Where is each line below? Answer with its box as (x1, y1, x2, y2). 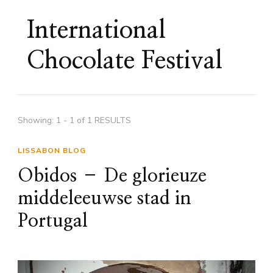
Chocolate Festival (27, 48, 222, 73)
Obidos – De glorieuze (18, 166, 207, 185)
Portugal (18, 211, 88, 230)
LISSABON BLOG (18, 145, 86, 155)
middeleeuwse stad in (18, 189, 191, 208)
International (27, 18, 166, 43)
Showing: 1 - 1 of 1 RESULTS (18, 114, 131, 126)
